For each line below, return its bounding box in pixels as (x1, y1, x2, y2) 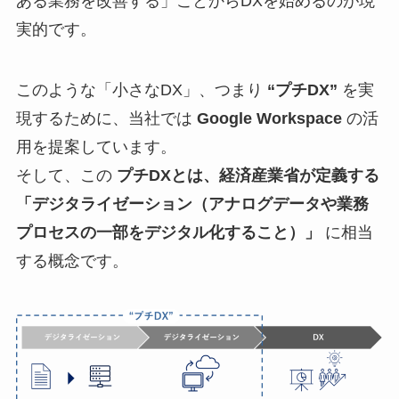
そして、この (15, 166, 117, 184)
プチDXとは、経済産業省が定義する (116, 166, 379, 184)
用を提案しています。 (15, 137, 176, 156)
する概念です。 (15, 251, 128, 270)
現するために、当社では (15, 109, 197, 127)
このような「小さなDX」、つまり (15, 80, 267, 99)
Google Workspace (196, 109, 342, 127)
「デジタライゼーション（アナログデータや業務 (15, 194, 369, 213)
